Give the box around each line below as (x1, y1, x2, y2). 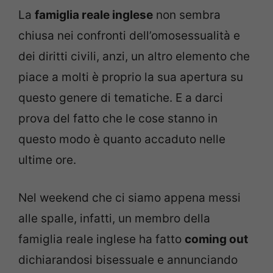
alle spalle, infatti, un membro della (18, 211, 210, 225)
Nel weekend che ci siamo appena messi (18, 191, 241, 205)
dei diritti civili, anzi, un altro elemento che (18, 49, 250, 63)
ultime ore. (18, 152, 76, 167)
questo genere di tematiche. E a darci (18, 90, 223, 105)
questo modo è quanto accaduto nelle (18, 132, 225, 146)
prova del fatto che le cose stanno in (18, 111, 218, 126)
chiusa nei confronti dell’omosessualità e (18, 28, 240, 43)
